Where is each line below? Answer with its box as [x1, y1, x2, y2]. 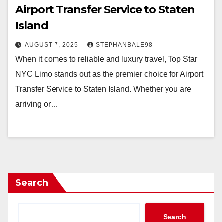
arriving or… [15, 100, 58, 108]
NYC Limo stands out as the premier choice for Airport [15, 70, 203, 78]
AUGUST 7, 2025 [25, 41, 80, 48]
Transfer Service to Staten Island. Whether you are [15, 85, 191, 93]
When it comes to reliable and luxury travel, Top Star [15, 55, 197, 63]
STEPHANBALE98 [96, 41, 153, 48]
